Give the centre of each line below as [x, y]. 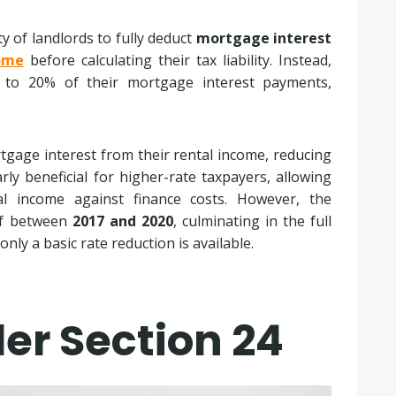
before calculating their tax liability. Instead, [178, 61]
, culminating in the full [252, 221]
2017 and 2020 [122, 221]
